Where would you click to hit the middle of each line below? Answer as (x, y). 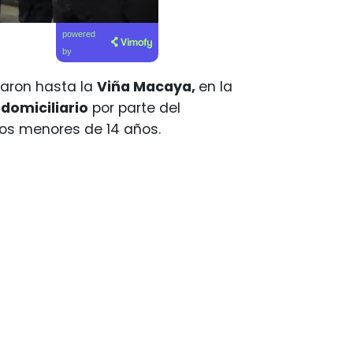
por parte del (134, 108)
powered (79, 34)
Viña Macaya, (148, 87)
